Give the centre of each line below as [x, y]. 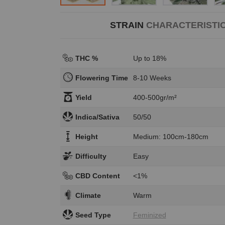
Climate [88, 195]
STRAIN [128, 25]
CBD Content [97, 176]
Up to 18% [149, 58]
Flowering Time [101, 78]
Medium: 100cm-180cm [171, 136]
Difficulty [91, 156]
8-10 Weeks [152, 78]
